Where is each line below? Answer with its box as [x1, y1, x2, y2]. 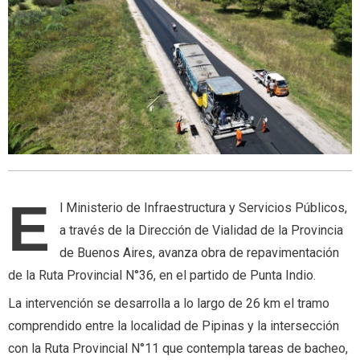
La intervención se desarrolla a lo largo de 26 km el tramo [8, 296, 329, 312]
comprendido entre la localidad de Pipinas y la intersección [8, 318, 339, 334]
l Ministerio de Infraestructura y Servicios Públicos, [59, 200, 347, 216]
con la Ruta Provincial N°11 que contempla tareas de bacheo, [8, 341, 348, 357]
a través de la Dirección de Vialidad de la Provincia [59, 223, 343, 239]
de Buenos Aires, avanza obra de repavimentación [59, 245, 339, 261]
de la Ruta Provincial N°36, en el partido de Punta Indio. [8, 268, 316, 284]
